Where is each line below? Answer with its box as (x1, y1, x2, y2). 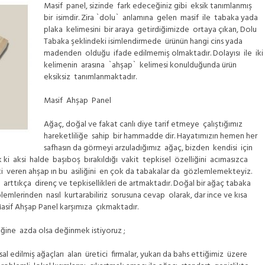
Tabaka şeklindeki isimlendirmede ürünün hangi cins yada (44, 35, 243, 49)
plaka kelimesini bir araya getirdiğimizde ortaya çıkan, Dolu (44, 23, 257, 37)
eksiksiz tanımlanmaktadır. (44, 70, 137, 84)
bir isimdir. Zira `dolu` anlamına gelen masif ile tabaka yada (44, 11, 260, 25)
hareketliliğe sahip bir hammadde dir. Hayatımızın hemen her (44, 130, 257, 143)
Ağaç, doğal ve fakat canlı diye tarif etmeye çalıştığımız (44, 118, 244, 131)
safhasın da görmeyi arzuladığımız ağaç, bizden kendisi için (44, 141, 253, 155)
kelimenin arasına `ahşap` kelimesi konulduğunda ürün (44, 59, 237, 72)
